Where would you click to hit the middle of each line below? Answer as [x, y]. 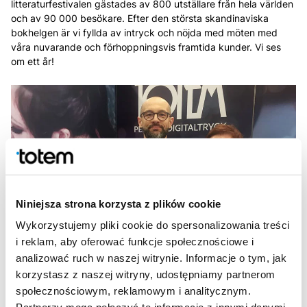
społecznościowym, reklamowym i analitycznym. [133, 291]
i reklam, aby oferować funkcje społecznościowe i [135, 241]
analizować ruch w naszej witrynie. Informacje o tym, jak [151, 258]
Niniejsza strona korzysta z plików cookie [119, 204]
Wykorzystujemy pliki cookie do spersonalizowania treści [153, 225]
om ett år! [33, 61]
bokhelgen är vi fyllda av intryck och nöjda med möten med [144, 33]
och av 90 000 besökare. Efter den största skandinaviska [140, 18]
